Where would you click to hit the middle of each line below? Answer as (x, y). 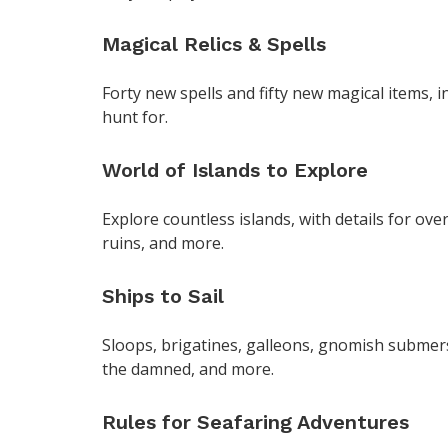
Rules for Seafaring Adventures (255, 422)
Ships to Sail (163, 296)
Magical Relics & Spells (214, 44)
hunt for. (135, 117)
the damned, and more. (188, 369)
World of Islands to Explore (235, 170)
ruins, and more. (163, 243)
